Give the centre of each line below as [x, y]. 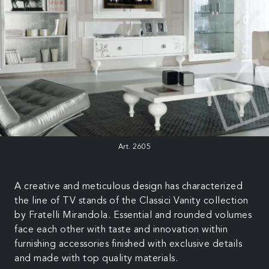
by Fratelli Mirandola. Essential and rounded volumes [133, 215]
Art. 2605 [134, 147]
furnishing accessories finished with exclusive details [128, 244]
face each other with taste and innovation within [121, 230]
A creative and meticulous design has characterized [128, 186]
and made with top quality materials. [96, 258]
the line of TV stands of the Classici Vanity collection [131, 201]
